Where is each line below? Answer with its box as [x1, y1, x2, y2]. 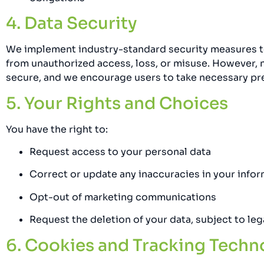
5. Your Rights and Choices [6, 93, 228, 114]
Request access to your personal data [29, 146, 211, 159]
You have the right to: [6, 123, 108, 136]
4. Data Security [6, 13, 137, 34]
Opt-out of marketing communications [29, 190, 216, 203]
